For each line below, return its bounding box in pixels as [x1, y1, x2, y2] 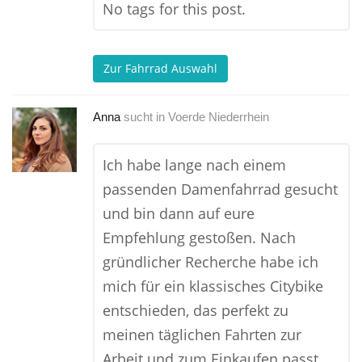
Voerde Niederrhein [168, 110, 269, 124]
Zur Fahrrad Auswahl [103, 61, 217, 77]
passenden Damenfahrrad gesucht [103, 179, 338, 199]
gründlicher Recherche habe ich [103, 252, 318, 271]
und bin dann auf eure [103, 204, 255, 223]
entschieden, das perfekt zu [103, 301, 288, 320]
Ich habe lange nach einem [103, 155, 286, 175]
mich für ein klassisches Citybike [103, 276, 323, 296]
